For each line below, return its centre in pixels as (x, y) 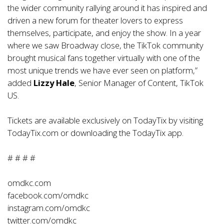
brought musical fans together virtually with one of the (104, 58)
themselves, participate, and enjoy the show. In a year (104, 33)
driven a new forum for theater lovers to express (95, 20)
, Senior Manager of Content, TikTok (139, 83)
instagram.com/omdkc (49, 208)
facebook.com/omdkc (48, 195)
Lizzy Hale (54, 83)
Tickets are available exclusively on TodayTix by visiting (105, 120)
